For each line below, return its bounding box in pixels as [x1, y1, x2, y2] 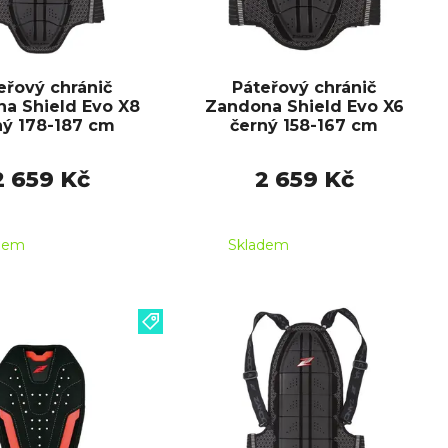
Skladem [228, 236, 289, 255]
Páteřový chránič [232, 78, 376, 98]
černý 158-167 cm [230, 116, 378, 136]
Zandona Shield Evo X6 [204, 97, 404, 117]
